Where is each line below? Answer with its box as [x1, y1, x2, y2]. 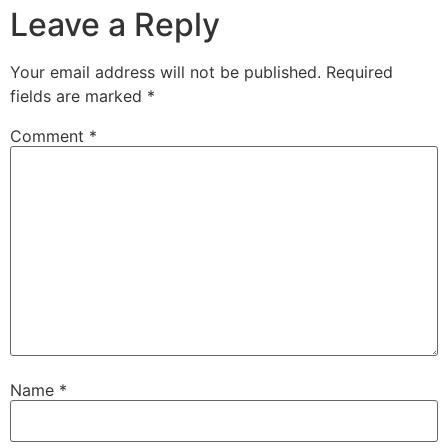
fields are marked [10, 85, 147, 106]
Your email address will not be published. [10, 61, 321, 82]
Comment [10, 125, 89, 146]
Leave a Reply [10, 4, 220, 44]
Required [326, 61, 393, 82]
